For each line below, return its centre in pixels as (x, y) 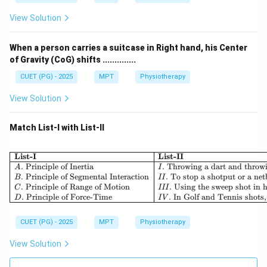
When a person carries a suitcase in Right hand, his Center (128, 48)
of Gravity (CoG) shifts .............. (73, 60)
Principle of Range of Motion (77, 187)
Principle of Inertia (59, 167)
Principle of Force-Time (69, 197)
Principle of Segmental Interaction (88, 176)
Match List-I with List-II (57, 128)
